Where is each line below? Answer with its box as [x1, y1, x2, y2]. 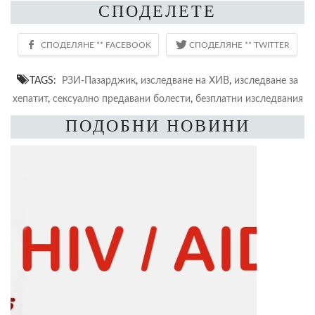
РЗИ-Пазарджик [62, 75, 136, 86]
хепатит [12, 93, 48, 104]
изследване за [234, 75, 298, 86]
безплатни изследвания [195, 93, 303, 104]
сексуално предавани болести [52, 93, 191, 104]
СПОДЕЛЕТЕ [98, 1, 217, 20]
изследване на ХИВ [141, 75, 229, 86]
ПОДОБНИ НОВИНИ [65, 116, 250, 135]
